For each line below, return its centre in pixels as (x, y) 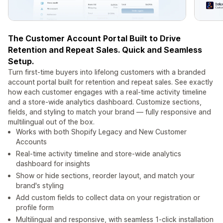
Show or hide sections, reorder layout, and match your (105, 176)
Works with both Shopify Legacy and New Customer (101, 132)
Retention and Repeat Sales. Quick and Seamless (105, 50)
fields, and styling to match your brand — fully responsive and (110, 112)
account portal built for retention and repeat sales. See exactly (111, 82)
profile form (35, 208)
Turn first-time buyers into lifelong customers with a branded (107, 72)
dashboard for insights (53, 164)
